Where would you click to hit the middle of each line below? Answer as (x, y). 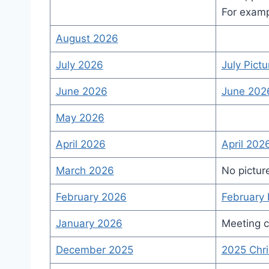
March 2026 (85, 171)
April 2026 (80, 144)
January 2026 (89, 223)
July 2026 (79, 65)
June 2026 (81, 91)
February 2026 (91, 197)
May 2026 (80, 118)
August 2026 (87, 38)
